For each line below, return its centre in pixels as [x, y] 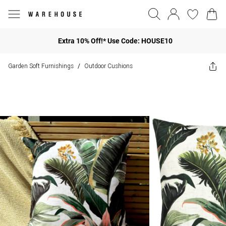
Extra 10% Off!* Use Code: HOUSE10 [115, 41]
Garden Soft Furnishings [41, 66]
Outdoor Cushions [108, 66]
